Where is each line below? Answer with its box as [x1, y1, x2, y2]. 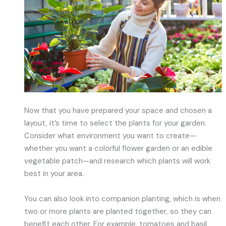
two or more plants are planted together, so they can [24, 206, 212, 216]
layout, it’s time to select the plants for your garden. [24, 118, 207, 129]
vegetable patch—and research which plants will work [24, 156, 211, 166]
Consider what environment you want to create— [24, 131, 197, 141]
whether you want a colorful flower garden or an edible [24, 143, 213, 154]
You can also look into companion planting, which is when [24, 193, 221, 204]
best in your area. [24, 168, 84, 179]
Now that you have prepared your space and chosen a [24, 105, 212, 116]
